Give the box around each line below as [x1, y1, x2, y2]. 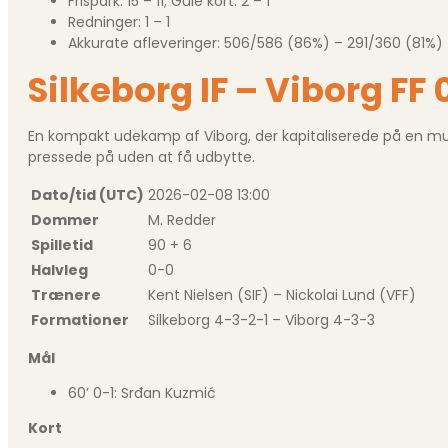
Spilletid [31, 234, 93, 255]
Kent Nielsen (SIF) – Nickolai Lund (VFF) [148, 284, 416, 305]
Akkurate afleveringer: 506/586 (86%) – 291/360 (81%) [68, 32, 443, 53]
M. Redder [148, 209, 216, 230]
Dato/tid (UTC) [31, 184, 144, 205]
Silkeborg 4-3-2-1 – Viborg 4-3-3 [148, 309, 375, 330]
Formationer [31, 309, 129, 330]
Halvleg [31, 259, 88, 280]
